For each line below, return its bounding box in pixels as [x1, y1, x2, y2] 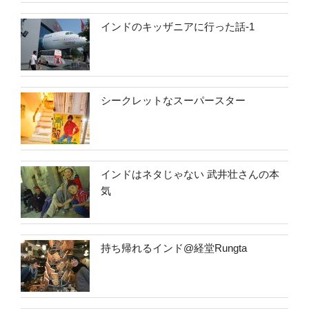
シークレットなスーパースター [101, 94, 246, 107]
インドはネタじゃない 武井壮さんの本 [101, 168, 279, 181]
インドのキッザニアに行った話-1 [101, 21, 255, 33]
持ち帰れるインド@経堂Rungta [101, 242, 247, 255]
